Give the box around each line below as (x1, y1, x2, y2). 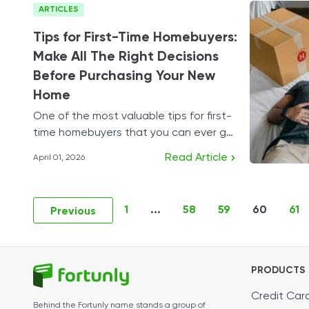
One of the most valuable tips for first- (33, 111, 232, 122)
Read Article (165, 152, 228, 163)
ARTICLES (39, 6, 79, 14)
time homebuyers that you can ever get (33, 128, 238, 139)
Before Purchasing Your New (33, 70, 215, 83)
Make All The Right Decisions (33, 50, 219, 64)
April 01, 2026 (33, 154, 85, 162)
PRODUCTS (251, 266, 306, 275)
